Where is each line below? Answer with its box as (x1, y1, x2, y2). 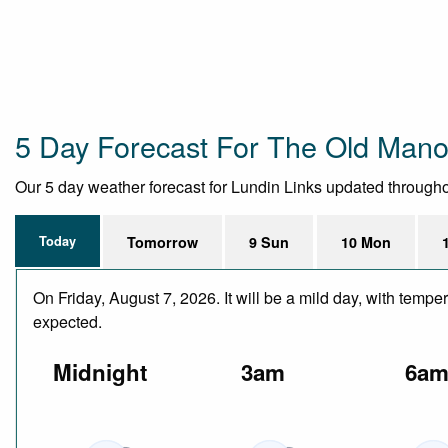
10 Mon (340, 231, 391, 252)
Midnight (52, 356, 147, 388)
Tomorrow (127, 231, 199, 252)
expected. (33, 309, 102, 333)
